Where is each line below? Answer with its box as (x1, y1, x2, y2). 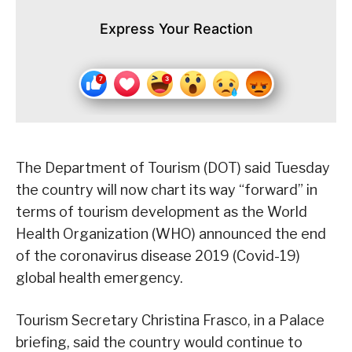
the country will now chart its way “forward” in (16, 181, 317, 199)
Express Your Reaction (99, 20, 253, 38)
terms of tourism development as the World (16, 203, 307, 221)
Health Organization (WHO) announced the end (16, 225, 326, 243)
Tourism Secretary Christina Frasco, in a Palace (16, 312, 324, 329)
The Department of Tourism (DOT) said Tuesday (16, 159, 330, 177)
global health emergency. (16, 269, 183, 287)
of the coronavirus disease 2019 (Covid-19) (16, 247, 300, 265)
